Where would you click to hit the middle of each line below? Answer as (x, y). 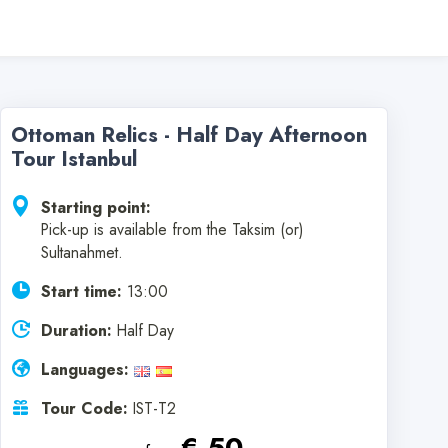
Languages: (85, 369)
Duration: (76, 330)
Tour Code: (84, 408)
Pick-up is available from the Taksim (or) (172, 229)
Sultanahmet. (82, 252)
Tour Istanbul (74, 159)
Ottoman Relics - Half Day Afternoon (189, 135)
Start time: (81, 291)
